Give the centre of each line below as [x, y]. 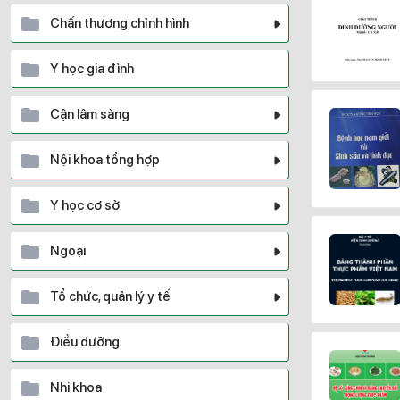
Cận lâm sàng [90, 114]
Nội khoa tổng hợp [105, 160]
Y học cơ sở [85, 205]
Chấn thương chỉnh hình [120, 23]
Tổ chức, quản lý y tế [110, 296]
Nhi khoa [76, 387]
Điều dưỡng [85, 342]
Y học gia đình [92, 69]
